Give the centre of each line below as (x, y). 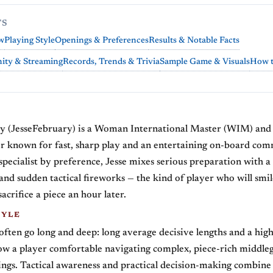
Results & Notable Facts (194, 41)
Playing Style (30, 41)
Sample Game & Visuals (205, 62)
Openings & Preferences (102, 41)
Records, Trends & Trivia (111, 62)
